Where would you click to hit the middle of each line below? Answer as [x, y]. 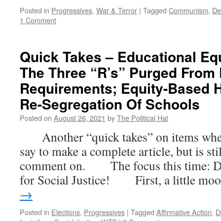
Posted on [36, 118]
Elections [66, 212]
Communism [188, 10]
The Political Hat [143, 118]
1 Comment [38, 20]
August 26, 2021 [80, 118]
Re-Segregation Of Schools [110, 104]
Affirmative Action [184, 212]
